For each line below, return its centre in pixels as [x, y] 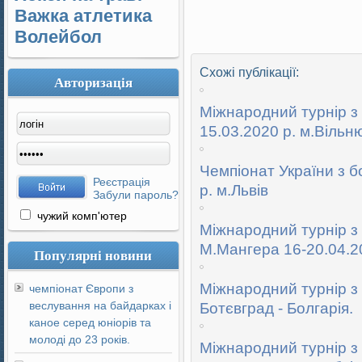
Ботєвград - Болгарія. [276, 308]
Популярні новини [93, 255]
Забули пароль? [136, 195]
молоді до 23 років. [80, 339]
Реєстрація [122, 182]
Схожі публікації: [249, 72]
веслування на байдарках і [100, 305]
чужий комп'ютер [80, 216]
